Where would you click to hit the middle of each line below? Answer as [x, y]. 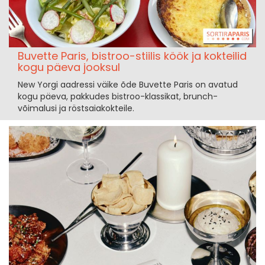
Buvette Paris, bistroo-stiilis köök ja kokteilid [132, 56]
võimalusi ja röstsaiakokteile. [76, 108]
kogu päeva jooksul [69, 67]
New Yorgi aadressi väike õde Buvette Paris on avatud [128, 84]
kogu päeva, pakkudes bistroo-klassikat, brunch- [118, 96]
